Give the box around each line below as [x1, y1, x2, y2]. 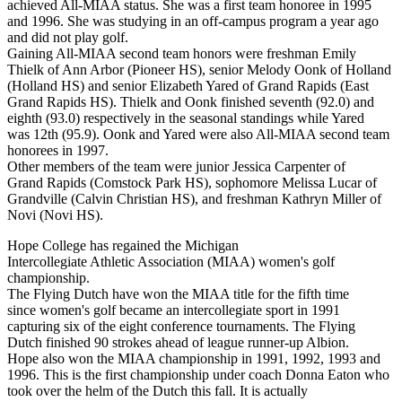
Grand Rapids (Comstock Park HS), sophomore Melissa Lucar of [7, 175, 377, 191]
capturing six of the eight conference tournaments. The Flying [7, 319, 355, 335]
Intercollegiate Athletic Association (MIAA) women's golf [7, 254, 335, 270]
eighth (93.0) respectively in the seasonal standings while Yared [7, 110, 364, 127]
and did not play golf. [7, 30, 128, 46]
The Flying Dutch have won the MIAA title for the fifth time [7, 286, 349, 302]
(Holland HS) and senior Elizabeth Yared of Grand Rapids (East [7, 78, 369, 94]
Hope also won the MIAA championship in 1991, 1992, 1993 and [7, 351, 380, 367]
